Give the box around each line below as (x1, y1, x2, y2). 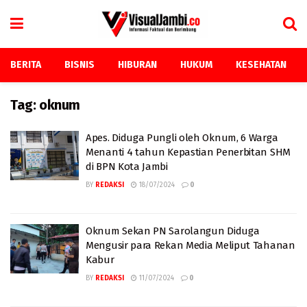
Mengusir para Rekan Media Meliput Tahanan (86, 239, 295, 251)
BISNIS (64, 59, 95, 71)
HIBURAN (118, 59, 157, 71)
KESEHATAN (236, 59, 286, 71)
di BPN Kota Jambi (86, 160, 168, 173)
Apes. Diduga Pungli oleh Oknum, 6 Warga (86, 132, 278, 144)
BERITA (10, 59, 41, 71)
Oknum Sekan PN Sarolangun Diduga (86, 225, 260, 237)
